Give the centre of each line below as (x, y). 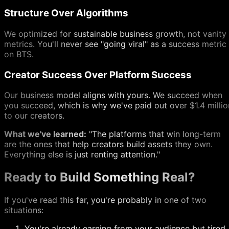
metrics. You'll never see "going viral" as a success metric (115, 44)
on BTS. (19, 54)
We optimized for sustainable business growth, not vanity (115, 34)
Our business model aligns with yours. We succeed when (113, 95)
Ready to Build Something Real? (100, 177)
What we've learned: (45, 134)
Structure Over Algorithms (66, 13)
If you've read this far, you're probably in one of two (105, 200)
